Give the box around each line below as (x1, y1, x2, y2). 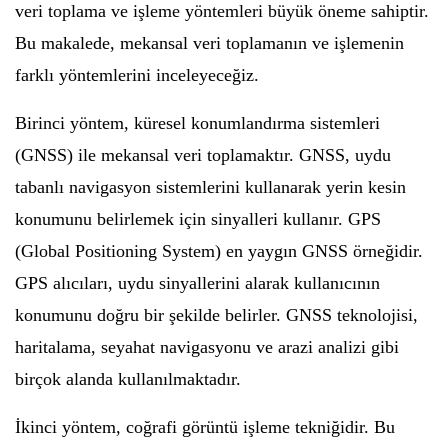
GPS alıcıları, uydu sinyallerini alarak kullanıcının (15, 272, 380, 293)
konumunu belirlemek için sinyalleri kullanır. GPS (15, 208, 381, 229)
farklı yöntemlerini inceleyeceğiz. (15, 64, 259, 85)
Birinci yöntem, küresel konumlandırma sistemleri (15, 112, 380, 133)
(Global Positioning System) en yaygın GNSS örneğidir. (15, 240, 423, 261)
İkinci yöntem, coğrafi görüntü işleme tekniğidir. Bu (15, 416, 395, 437)
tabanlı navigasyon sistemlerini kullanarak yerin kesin (15, 176, 406, 197)
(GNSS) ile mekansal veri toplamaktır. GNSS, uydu (15, 144, 391, 165)
